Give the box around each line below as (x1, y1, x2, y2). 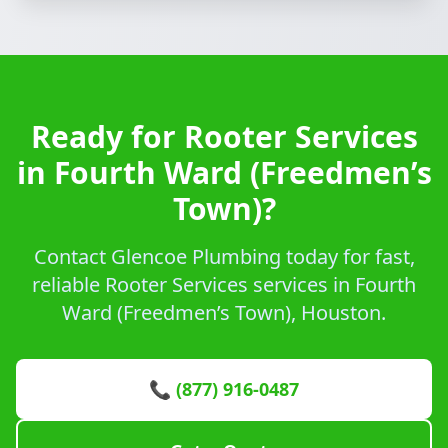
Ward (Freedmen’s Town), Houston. (62, 299, 386, 326)
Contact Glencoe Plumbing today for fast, (33, 243, 415, 270)
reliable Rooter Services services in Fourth (32, 271, 416, 298)
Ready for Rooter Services (30, 116, 418, 157)
